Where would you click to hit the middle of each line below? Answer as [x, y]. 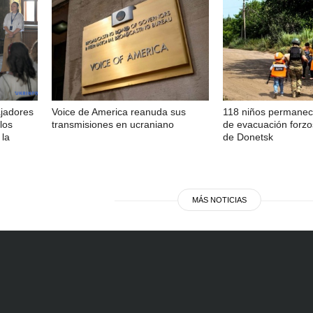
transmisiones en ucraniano [113, 124]
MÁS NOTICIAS [219, 199]
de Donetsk [248, 137]
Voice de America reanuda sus [119, 111]
